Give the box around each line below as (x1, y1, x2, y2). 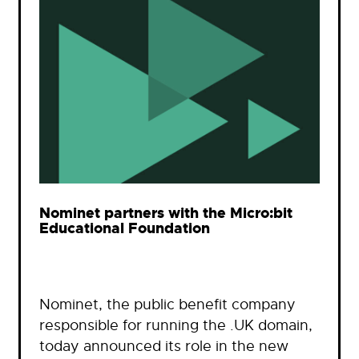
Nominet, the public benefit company (39, 296, 296, 314)
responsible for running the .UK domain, (39, 317, 313, 335)
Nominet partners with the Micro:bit (39, 204, 292, 223)
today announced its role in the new (39, 337, 288, 356)
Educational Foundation (39, 219, 210, 238)
